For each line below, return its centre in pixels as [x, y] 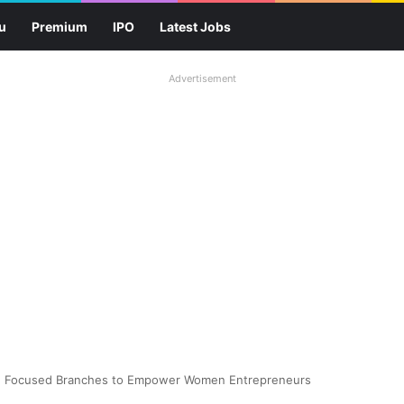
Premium [60, 27]
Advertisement [202, 78]
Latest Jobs [195, 27]
